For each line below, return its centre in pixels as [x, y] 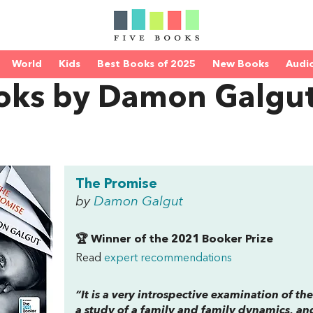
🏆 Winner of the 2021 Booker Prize [174, 240]
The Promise [116, 184]
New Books [241, 64]
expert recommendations [168, 259]
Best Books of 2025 [146, 64]
